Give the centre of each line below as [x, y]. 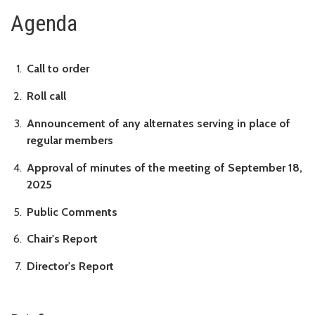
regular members [70, 140]
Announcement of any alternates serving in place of [159, 123]
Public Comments [72, 212]
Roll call [46, 96]
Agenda [44, 23]
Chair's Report [62, 239]
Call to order [58, 69]
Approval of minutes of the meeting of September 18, [165, 167]
